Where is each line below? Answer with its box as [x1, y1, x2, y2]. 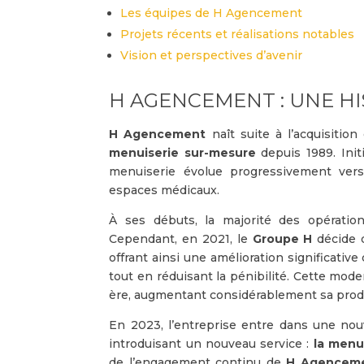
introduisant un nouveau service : [109, 336, 314, 351]
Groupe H [247, 231, 313, 246]
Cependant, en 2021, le [109, 231, 248, 246]
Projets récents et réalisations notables [120, 26, 355, 41]
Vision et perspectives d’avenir [120, 47, 303, 63]
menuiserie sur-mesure [109, 145, 256, 160]
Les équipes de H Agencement [120, 5, 303, 20]
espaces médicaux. [109, 182, 220, 197]
